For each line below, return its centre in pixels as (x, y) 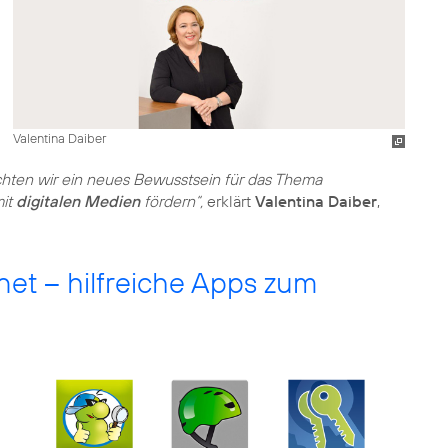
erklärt (229, 201)
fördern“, (171, 201)
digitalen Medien (78, 201)
